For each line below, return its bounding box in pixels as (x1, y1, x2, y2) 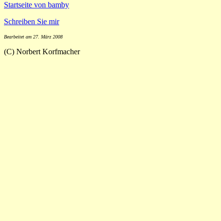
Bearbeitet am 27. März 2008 (4, 34, 63, 39)
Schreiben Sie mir (4, 17, 59, 26)
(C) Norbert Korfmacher (4, 47, 80, 56)
